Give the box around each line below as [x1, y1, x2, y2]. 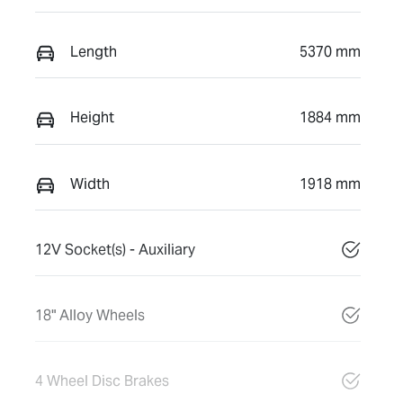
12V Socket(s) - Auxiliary [35, 240, 195, 260]
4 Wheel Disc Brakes [35, 372, 169, 391]
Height [70, 108, 114, 128]
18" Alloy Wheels [35, 306, 145, 326]
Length [70, 42, 117, 62]
